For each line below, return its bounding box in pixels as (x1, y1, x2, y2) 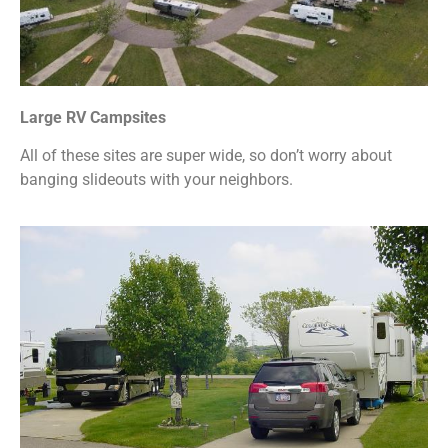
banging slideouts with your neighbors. (20, 170, 293, 189)
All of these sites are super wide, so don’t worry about (20, 146, 392, 165)
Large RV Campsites (20, 107, 166, 127)
